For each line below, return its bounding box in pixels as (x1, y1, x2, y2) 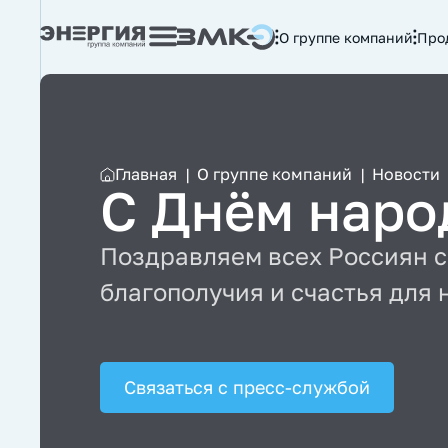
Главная (115, 164, 177, 184)
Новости (372, 164, 440, 184)
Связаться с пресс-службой (124, 376, 370, 398)
